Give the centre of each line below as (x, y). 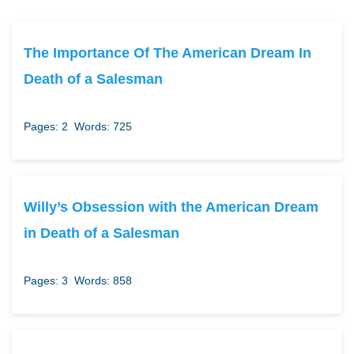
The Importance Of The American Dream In (168, 53)
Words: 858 (103, 281)
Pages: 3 (46, 281)
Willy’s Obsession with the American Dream (171, 207)
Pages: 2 (46, 127)
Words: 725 (103, 127)
